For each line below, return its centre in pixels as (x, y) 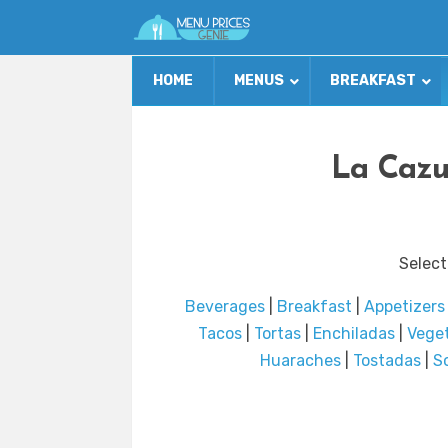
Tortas (277, 334)
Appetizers (404, 307)
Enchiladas (354, 334)
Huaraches (300, 361)
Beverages (225, 307)
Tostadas (386, 361)
